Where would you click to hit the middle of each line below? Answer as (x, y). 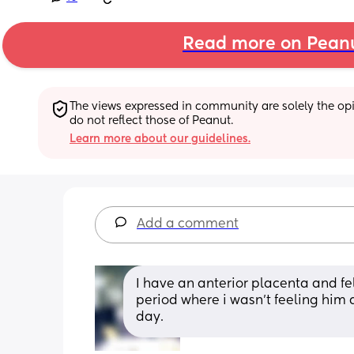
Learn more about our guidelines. (160, 139)
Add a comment (188, 224)
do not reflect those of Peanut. (151, 121)
